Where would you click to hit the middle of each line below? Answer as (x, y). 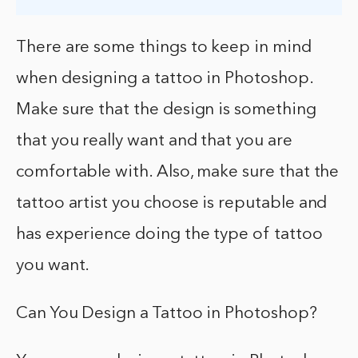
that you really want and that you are (154, 141)
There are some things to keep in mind (164, 48)
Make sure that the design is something (166, 110)
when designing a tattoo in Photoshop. (165, 79)
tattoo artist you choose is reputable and (172, 204)
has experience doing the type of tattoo (169, 235)
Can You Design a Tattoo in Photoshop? (167, 314)
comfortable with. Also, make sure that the (178, 173)
